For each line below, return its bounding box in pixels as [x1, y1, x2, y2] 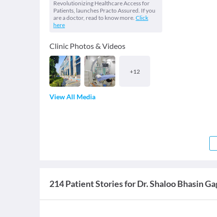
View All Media [49, 93, 95, 101]
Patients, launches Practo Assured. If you [53, 7, 155, 14]
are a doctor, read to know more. [53, 14, 135, 21]
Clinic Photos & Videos [49, 41, 125, 50]
